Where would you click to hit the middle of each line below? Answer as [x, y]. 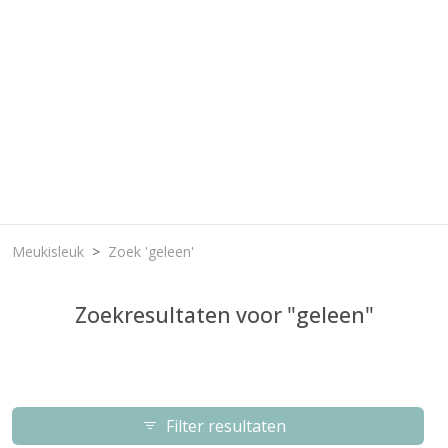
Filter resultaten [226, 426]
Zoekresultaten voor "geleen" [224, 314]
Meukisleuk [48, 251]
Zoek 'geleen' [151, 251]
